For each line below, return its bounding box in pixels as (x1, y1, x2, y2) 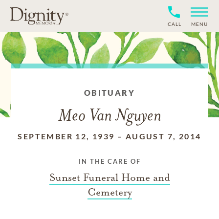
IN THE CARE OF (78, 157, 141, 165)
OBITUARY (84, 88, 135, 97)
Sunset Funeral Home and (49, 171, 170, 184)
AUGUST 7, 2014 (125, 131, 201, 141)
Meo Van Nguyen (58, 108, 161, 125)
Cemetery (87, 186, 132, 198)
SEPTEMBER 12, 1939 (18, 131, 115, 141)
